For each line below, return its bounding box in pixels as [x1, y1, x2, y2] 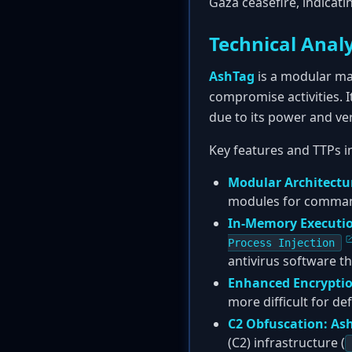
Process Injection [228, 236, 335, 249]
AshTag [209, 68, 255, 85]
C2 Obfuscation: [228, 315, 328, 332]
